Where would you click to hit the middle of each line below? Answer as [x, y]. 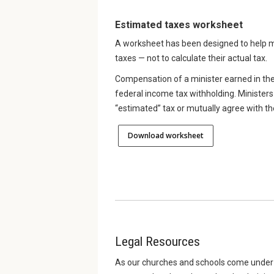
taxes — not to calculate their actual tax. [191, 58]
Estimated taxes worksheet [179, 25]
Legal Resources [157, 242]
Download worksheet [166, 136]
